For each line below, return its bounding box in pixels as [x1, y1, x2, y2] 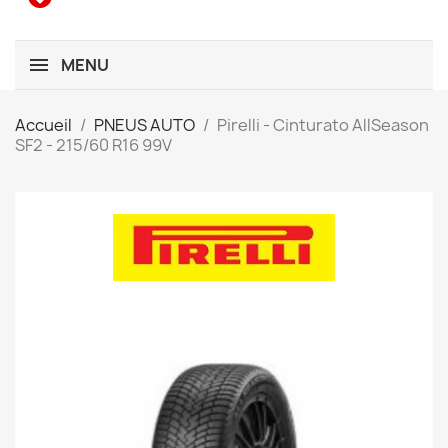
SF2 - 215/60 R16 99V [15, 134, 172, 156]
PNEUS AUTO [94, 114, 195, 136]
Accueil [15, 114, 72, 136]
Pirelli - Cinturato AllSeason [217, 114, 429, 136]
